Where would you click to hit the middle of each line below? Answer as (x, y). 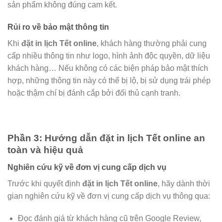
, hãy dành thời (184, 183)
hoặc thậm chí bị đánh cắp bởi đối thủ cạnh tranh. (94, 93)
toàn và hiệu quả (45, 150)
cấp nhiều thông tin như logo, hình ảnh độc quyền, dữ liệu (109, 56)
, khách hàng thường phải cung (152, 44)
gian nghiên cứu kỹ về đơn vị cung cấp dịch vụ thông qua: (109, 196)
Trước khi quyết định (45, 183)
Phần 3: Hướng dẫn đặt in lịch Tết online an (106, 138)
